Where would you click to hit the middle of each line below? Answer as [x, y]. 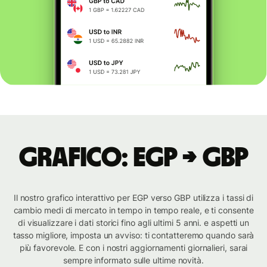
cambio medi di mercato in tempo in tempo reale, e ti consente [133, 210]
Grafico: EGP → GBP [133, 158]
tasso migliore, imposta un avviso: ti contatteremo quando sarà [133, 235]
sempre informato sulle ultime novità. [133, 260]
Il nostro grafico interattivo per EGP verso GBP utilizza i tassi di [133, 198]
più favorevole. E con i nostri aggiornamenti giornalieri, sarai [133, 248]
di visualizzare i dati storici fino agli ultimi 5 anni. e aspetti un [133, 223]
